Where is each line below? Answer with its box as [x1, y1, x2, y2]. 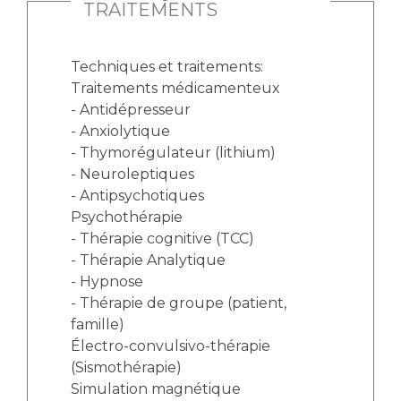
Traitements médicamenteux [71, 80, 280, 97]
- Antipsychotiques [71, 187, 204, 204]
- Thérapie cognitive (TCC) [71, 230, 254, 247]
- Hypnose [71, 273, 143, 290]
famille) [71, 316, 124, 333]
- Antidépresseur [71, 101, 191, 118]
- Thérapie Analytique [71, 252, 226, 269]
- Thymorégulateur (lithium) [71, 144, 276, 161]
